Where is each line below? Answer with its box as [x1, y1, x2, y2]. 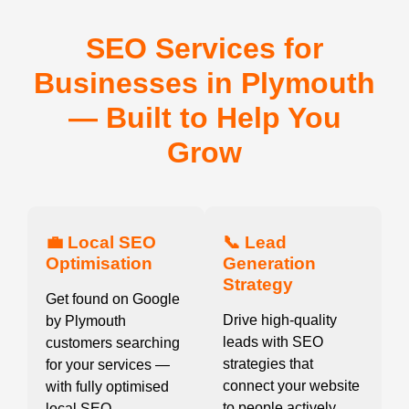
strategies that [223, 356, 313, 372]
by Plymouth [46, 313, 126, 330]
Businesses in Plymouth [34, 67, 375, 100]
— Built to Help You [68, 101, 341, 135]
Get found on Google [46, 291, 180, 308]
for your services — [46, 357, 170, 373]
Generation [223, 254, 316, 274]
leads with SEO [223, 334, 323, 351]
